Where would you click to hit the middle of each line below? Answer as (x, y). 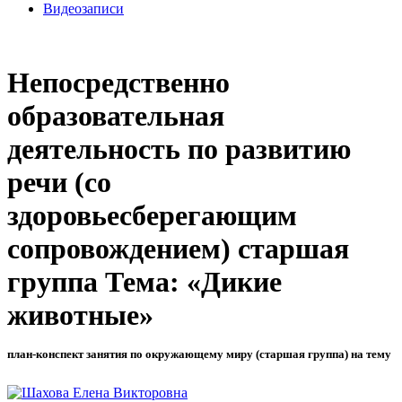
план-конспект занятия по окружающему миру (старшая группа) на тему (199, 354)
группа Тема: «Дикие (144, 282)
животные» (80, 315)
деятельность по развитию (179, 149)
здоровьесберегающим (152, 216)
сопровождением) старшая (178, 249)
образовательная (116, 116)
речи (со (59, 183)
